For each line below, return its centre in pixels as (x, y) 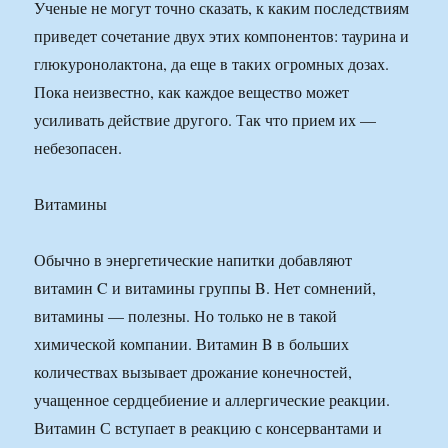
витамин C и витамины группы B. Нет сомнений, (205, 288)
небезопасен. (78, 148)
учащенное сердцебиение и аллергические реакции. (212, 400)
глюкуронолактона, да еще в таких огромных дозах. (212, 64)
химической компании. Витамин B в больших (192, 344)
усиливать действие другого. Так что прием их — (205, 120)
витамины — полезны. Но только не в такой (186, 316)
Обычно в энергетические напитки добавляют (193, 260)
